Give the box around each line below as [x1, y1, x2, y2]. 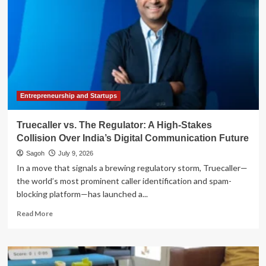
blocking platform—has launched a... [16, 188, 148, 199]
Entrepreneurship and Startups [20, 91, 117, 99]
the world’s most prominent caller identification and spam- [16, 175, 232, 186]
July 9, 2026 [58, 149, 93, 157]
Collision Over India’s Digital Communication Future [16, 132, 249, 143]
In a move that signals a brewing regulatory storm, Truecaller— [16, 162, 248, 173]
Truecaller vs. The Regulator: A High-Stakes [16, 119, 212, 130]
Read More [16, 208, 53, 218]
